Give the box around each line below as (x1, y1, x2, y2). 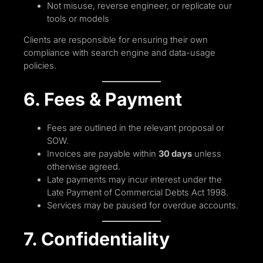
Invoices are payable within (47, 149, 159, 160)
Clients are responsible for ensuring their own (23, 35, 208, 46)
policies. (23, 60, 56, 72)
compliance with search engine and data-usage (23, 48, 215, 59)
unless (192, 149, 221, 160)
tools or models (47, 13, 109, 24)
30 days (159, 149, 192, 160)
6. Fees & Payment (23, 89, 182, 110)
